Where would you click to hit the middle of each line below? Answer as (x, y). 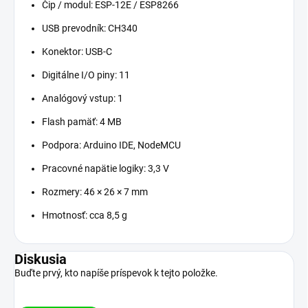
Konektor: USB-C (77, 51)
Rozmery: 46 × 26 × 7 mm (95, 191)
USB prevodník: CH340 (90, 28)
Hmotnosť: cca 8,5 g (85, 215)
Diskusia (41, 259)
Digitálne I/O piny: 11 (86, 75)
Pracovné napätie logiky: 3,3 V (106, 168)
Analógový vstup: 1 (82, 98)
